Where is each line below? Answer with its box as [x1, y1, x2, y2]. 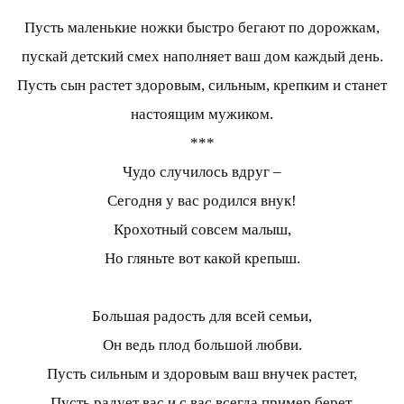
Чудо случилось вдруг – [123, 163, 281, 181]
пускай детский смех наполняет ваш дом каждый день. [21, 48, 383, 66]
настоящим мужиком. [131, 106, 273, 124]
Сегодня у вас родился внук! [107, 192, 297, 210]
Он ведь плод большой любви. [102, 336, 302, 354]
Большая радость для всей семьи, [92, 308, 312, 326]
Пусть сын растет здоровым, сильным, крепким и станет [17, 77, 387, 95]
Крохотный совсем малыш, [113, 221, 291, 239]
